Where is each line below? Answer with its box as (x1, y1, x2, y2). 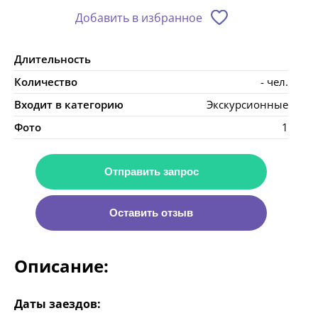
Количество (14, 75, 77, 89)
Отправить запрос (104, 165, 199, 178)
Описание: (14, 254, 109, 278)
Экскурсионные (207, 97, 288, 112)
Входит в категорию (14, 97, 124, 112)
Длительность (14, 52, 91, 67)
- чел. (261, 75, 288, 89)
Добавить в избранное (75, 10, 202, 26)
